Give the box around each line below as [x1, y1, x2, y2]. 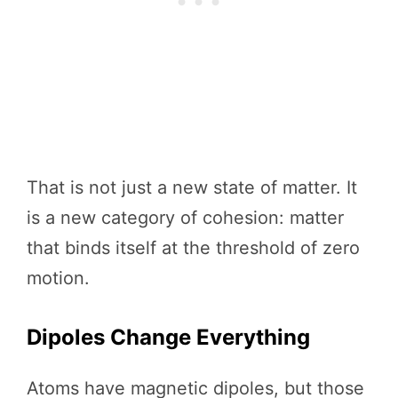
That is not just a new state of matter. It [27, 176, 357, 198]
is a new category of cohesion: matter [27, 206, 344, 228]
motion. [27, 267, 90, 289]
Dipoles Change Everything [27, 323, 310, 350]
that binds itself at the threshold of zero [27, 236, 360, 259]
